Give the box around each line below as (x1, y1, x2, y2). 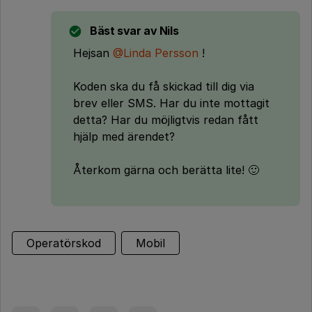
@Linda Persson (113, 46, 198, 60)
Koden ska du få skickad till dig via (73, 79, 254, 93)
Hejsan (73, 46, 113, 60)
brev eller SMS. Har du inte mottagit (73, 96, 270, 110)
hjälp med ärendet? (73, 130, 175, 143)
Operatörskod (26, 236, 101, 250)
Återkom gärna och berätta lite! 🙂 (73, 163, 259, 177)
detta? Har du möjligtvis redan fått (73, 113, 258, 127)
